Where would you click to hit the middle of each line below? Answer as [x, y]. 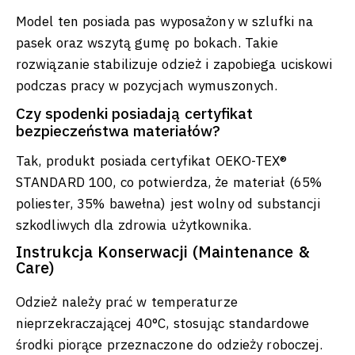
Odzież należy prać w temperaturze [127, 302]
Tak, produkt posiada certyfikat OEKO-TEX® [152, 161]
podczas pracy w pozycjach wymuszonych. [147, 86]
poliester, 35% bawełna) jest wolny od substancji [168, 204]
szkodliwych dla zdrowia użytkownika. [134, 225]
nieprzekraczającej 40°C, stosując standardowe [163, 324]
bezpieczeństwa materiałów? [118, 131]
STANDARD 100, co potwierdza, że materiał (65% [169, 183]
